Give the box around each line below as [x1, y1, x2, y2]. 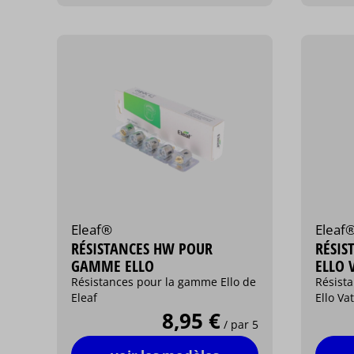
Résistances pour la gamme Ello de [71, 273, 257, 289]
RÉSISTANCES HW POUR [71, 236, 213, 259]
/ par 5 [223, 316, 258, 332]
